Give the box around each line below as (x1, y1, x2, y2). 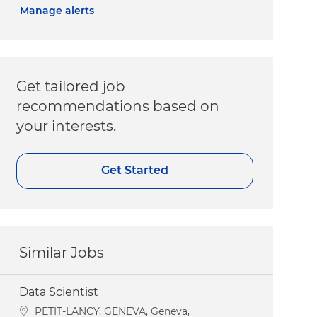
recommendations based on (16, 97, 220, 115)
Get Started (101, 163, 169, 178)
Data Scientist (19, 284, 99, 299)
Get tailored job (16, 77, 126, 95)
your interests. (16, 117, 117, 134)
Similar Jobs (19, 243, 105, 261)
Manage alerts (20, 4, 95, 17)
